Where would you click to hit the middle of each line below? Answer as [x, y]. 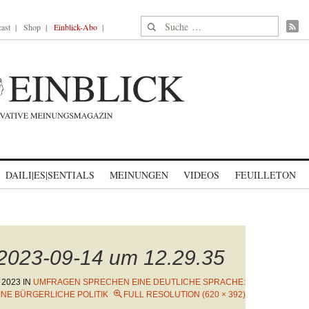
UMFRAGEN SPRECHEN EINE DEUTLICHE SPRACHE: [139, 282]
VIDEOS [201, 175]
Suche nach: [167, 24]
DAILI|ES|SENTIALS [50, 175]
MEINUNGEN [139, 175]
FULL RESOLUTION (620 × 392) [185, 295]
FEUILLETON [265, 175]
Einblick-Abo [76, 27]
